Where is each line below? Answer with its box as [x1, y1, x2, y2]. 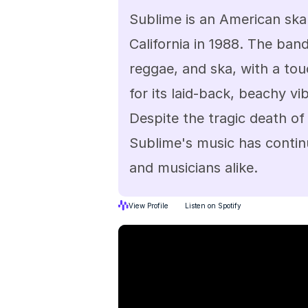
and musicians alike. [129, 159, 258, 176]
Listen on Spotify [185, 201, 241, 210]
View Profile [129, 201, 168, 210]
